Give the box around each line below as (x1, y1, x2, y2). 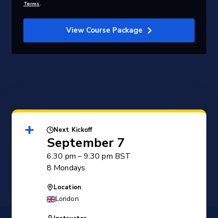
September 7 (47, 134, 126, 151)
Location (54, 183, 81, 192)
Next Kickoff (54, 126, 92, 134)
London (55, 194, 79, 203)
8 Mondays (47, 163, 85, 173)
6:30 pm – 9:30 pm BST (47, 151, 131, 162)
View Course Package (66, 25, 143, 35)
